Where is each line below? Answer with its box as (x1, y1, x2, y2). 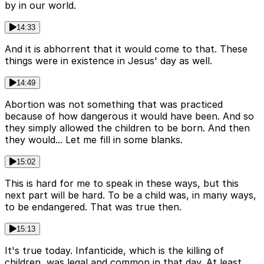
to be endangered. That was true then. (5, 201, 181, 213)
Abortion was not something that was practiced (5, 98, 223, 111)
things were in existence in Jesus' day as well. (5, 55, 212, 67)
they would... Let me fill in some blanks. (5, 134, 183, 146)
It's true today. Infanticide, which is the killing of (5, 245, 224, 257)
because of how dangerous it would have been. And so (5, 110, 254, 123)
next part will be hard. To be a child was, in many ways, (5, 189, 256, 202)
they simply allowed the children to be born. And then (5, 122, 250, 134)
